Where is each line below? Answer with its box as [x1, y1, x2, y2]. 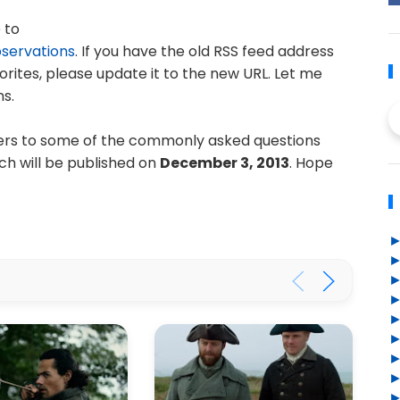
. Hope [289, 153, 333, 173]
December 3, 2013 [160, 153, 289, 173]
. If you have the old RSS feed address [75, 41, 334, 62]
